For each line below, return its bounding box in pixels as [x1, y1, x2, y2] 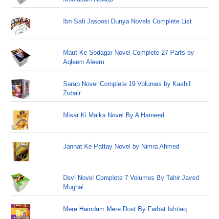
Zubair [63, 89, 81, 97]
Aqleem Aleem [63, 58, 105, 66]
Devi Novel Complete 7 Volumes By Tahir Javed [63, 174, 199, 182]
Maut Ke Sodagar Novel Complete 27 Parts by [63, 49, 195, 57]
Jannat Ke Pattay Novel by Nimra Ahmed [63, 143, 180, 151]
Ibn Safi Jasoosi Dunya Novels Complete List [63, 18, 192, 25]
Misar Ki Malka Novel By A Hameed [63, 111, 165, 119]
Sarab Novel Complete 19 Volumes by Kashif [63, 80, 191, 88]
